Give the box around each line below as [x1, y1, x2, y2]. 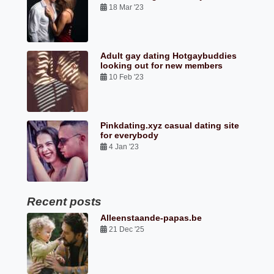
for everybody [100, 130, 159, 141]
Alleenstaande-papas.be [100, 213, 202, 223]
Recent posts [27, 195, 102, 209]
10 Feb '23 [107, 73, 146, 82]
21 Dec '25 [107, 225, 147, 234]
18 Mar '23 [107, 3, 146, 12]
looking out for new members [100, 61, 223, 71]
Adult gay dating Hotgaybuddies [100, 51, 237, 61]
